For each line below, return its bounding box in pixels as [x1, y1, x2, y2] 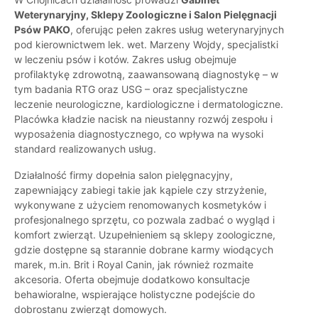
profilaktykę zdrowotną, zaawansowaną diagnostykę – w [14, 68, 278, 81]
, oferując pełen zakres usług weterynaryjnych [70, 23, 284, 36]
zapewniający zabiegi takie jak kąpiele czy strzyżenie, [14, 184, 267, 197]
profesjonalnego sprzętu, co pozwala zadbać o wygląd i [14, 214, 275, 226]
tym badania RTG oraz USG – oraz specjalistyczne [14, 83, 248, 96]
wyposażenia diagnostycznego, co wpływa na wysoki [14, 128, 263, 141]
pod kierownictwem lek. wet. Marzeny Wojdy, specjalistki [14, 38, 278, 51]
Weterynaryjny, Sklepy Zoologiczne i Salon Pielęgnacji [14, 9, 277, 21]
